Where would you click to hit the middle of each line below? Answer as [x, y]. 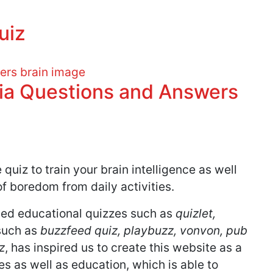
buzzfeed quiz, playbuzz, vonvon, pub [144, 231]
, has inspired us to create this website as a [123, 248]
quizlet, [196, 214]
